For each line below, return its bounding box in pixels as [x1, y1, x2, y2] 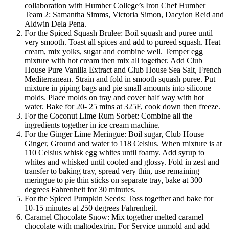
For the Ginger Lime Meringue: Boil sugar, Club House [25, 130, 204, 139]
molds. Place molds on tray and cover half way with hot [25, 93, 204, 102]
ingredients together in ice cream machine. [25, 121, 160, 130]
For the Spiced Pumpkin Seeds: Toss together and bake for [25, 194, 213, 203]
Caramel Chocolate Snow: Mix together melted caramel [25, 213, 203, 222]
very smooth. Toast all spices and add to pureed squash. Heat [25, 38, 220, 47]
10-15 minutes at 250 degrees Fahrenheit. [25, 203, 157, 213]
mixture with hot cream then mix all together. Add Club [25, 56, 202, 65]
